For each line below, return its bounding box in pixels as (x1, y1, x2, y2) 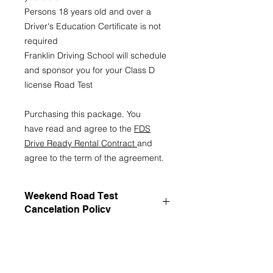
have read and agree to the (24, 123, 134, 134)
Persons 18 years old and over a (24, 6, 151, 17)
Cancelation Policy (24, 204, 111, 215)
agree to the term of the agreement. (24, 152, 164, 163)
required (24, 35, 60, 46)
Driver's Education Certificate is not (24, 21, 161, 32)
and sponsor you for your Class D (24, 65, 155, 76)
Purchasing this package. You (24, 108, 141, 119)
